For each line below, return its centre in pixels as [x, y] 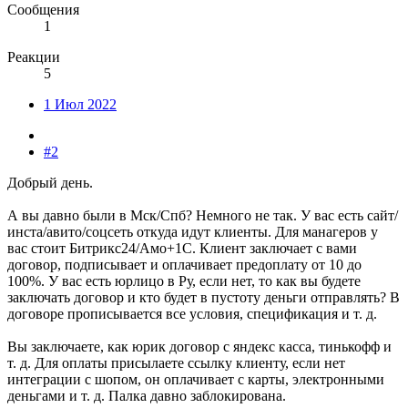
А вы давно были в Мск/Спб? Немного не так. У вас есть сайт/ [203, 216]
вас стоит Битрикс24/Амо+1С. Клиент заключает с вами [182, 249]
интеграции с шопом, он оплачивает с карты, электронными [196, 380]
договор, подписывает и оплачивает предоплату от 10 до [184, 265]
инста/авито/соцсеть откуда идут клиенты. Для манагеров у [193, 232]
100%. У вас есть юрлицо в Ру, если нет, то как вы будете [184, 281]
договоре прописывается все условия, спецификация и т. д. [192, 314]
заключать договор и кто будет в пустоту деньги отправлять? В [204, 298]
